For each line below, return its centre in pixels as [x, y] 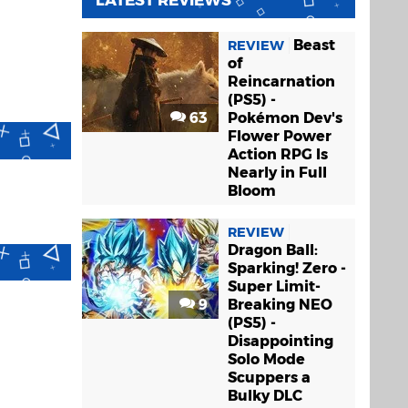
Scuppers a [269, 378]
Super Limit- [274, 287]
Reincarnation [281, 82]
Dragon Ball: [273, 250]
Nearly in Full [277, 173]
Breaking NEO [280, 305]
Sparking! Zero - [287, 269]
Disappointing [280, 342]
